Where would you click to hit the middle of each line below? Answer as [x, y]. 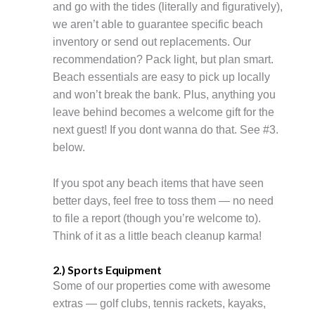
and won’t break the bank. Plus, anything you [164, 95]
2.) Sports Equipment [108, 269]
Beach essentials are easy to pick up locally [161, 77]
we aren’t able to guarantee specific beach [158, 25]
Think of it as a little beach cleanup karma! [157, 236]
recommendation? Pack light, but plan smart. [163, 60]
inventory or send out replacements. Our [152, 42]
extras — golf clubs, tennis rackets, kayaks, [159, 303]
